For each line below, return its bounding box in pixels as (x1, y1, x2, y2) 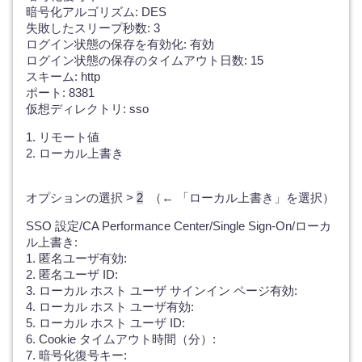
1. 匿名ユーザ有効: (26, 251, 127, 265)
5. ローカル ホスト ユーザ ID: (26, 316, 185, 330)
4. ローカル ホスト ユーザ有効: (26, 300, 194, 314)
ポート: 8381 (26, 86, 95, 99)
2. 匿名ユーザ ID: (26, 267, 118, 281)
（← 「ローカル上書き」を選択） (143, 191, 335, 204)
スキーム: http (26, 69, 100, 83)
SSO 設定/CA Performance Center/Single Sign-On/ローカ (26, 219, 331, 233)
